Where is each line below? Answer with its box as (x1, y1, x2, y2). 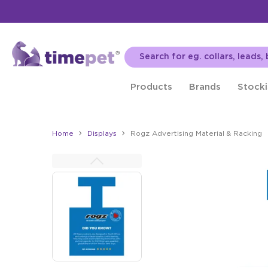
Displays (87, 130, 117, 137)
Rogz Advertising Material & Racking (130, 130, 262, 137)
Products (130, 83, 173, 91)
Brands (189, 83, 221, 91)
